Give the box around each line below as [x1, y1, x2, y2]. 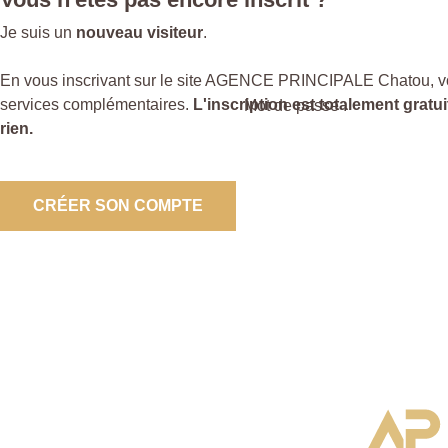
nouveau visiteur [76, 23, 203, 41]
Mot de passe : [244, 96, 347, 114]
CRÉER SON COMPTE [33, 196, 203, 214]
